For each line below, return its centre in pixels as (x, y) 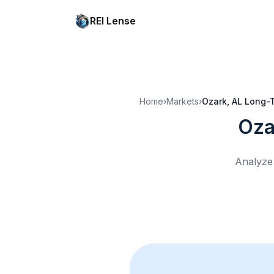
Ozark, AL (222, 101)
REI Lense (113, 21)
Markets (183, 101)
